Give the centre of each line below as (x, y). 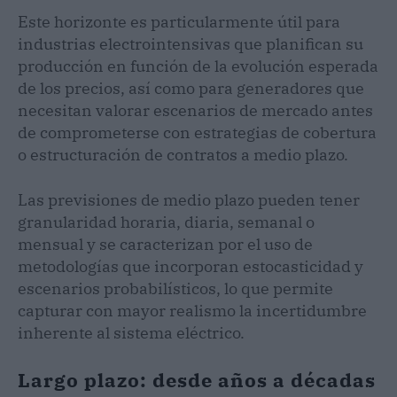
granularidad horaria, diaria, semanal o (166, 222)
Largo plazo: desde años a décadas (197, 379)
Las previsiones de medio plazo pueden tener (189, 199)
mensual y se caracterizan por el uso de (165, 244)
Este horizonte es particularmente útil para (179, 21)
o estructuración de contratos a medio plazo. (183, 154)
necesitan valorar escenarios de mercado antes (195, 110)
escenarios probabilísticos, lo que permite (175, 288)
